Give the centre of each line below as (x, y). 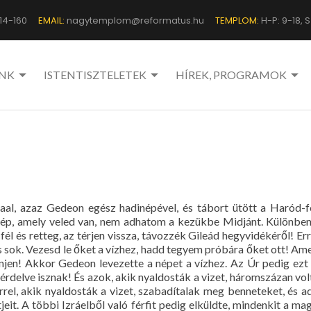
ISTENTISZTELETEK (95, 75)
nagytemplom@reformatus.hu (134, 20)
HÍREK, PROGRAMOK (231, 75)
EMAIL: (51, 20)
